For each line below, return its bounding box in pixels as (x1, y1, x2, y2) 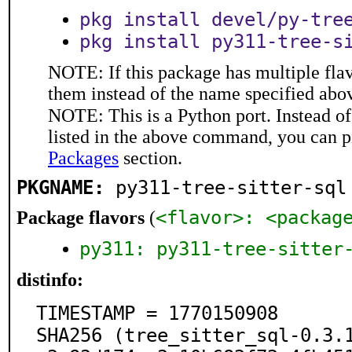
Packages (48, 148, 119, 168)
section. (119, 148, 182, 168)
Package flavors (16, 207, 145, 228)
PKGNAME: (16, 177, 104, 199)
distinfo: (16, 269, 83, 290)
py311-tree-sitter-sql (115, 177, 346, 199)
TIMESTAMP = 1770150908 (36, 302, 278, 324)
